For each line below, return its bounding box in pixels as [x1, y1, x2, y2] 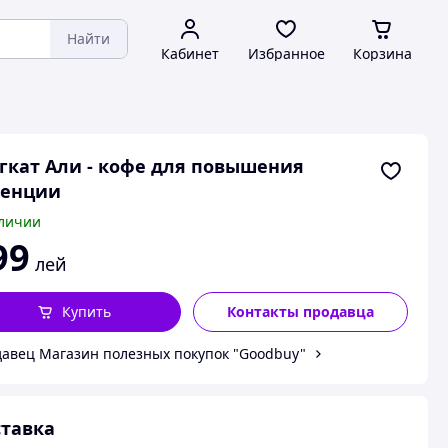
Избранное [247, 44, 325, 63]
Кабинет [161, 44, 219, 63]
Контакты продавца [227, 302, 375, 321]
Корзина [352, 44, 412, 63]
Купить [61, 302, 111, 321]
